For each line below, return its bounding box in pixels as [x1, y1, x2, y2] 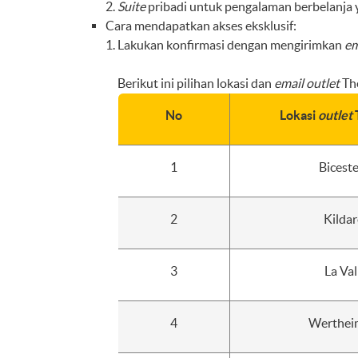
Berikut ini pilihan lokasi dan [117, 76, 274, 90]
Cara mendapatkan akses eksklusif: [105, 18, 296, 33]
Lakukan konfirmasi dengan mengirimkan [117, 38, 344, 52]
